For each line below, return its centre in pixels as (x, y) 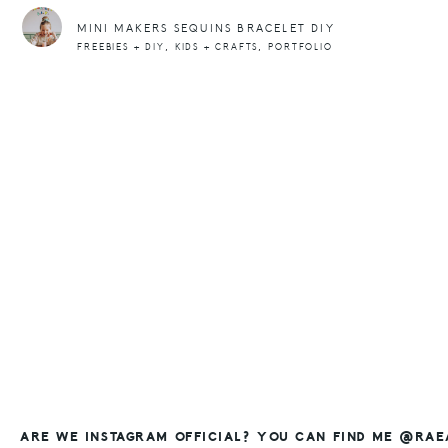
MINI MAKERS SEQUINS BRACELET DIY (206, 29)
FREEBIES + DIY (121, 47)
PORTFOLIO (300, 47)
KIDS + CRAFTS (216, 47)
